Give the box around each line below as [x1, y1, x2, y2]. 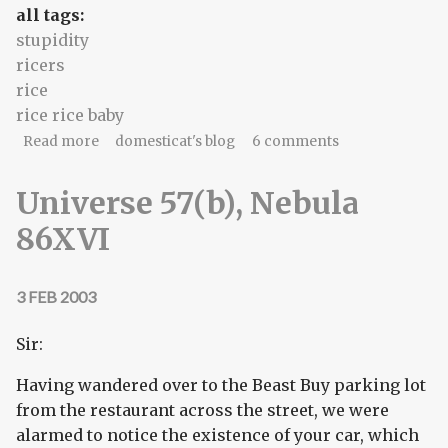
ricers [16, 55, 65, 76]
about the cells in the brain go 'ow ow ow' [98, 132, 375, 150]
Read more [22, 133, 99, 151]
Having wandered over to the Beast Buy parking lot [16, 374, 426, 395]
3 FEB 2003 [16, 286, 96, 306]
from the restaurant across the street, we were [16, 399, 389, 420]
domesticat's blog [115, 133, 236, 151]
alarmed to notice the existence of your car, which [16, 424, 419, 445]
